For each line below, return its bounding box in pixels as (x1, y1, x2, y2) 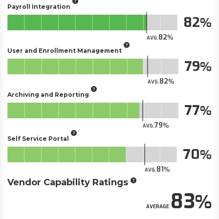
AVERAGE (146, 203, 169, 210)
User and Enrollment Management (7, 46, 122, 54)
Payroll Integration (7, 2, 70, 10)
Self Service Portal (7, 134, 69, 142)
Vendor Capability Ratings (7, 177, 128, 188)
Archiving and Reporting (7, 90, 89, 98)
